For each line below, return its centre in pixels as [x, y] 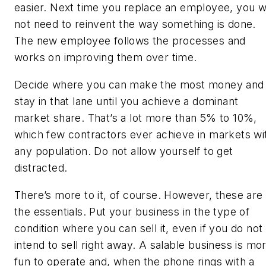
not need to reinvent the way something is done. [135, 24]
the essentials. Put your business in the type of [132, 211]
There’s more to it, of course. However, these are [139, 195]
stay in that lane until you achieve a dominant [126, 102]
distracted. [41, 168]
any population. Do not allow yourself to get [124, 151]
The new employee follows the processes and [130, 41]
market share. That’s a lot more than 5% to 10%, [136, 118]
